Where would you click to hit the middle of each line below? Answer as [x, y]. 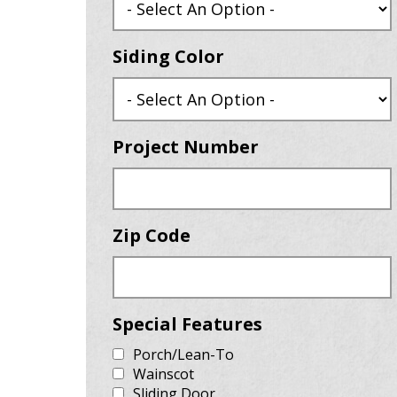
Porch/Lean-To [183, 354]
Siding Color [168, 56]
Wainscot [163, 374]
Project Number [186, 147]
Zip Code [152, 235]
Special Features [187, 324]
